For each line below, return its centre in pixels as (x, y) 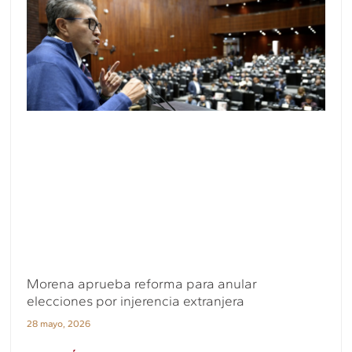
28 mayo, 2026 (59, 324)
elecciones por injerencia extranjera (136, 301)
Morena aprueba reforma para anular (142, 284)
